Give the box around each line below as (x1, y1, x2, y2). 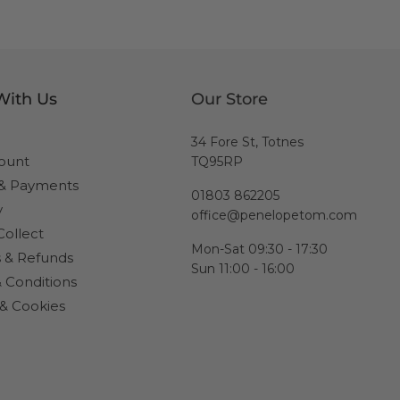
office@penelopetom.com (191, 207, 357, 223)
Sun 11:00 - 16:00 (191, 261, 295, 277)
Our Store (191, 89, 268, 109)
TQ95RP (191, 154, 243, 170)
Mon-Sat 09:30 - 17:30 (191, 241, 328, 257)
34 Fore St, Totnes (191, 134, 304, 150)
